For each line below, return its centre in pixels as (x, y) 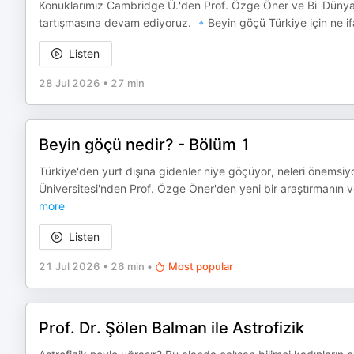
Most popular (201, 266)
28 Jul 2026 (70, 83)
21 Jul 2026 (70, 266)
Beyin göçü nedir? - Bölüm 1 (145, 145)
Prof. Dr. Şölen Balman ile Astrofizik (171, 328)
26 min (128, 266)
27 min (128, 83)
